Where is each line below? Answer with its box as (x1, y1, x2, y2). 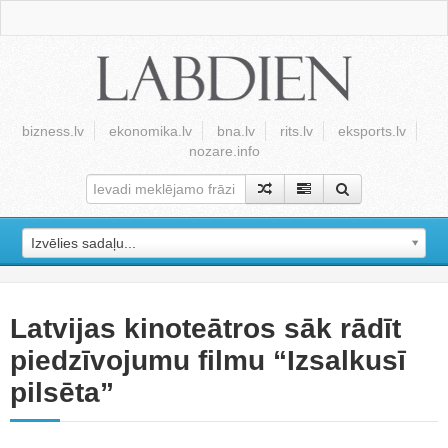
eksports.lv (337, 123, 406, 139)
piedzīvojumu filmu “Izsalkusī (10, 345, 406, 376)
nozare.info (188, 143, 260, 159)
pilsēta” (10, 377, 114, 408)
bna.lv (216, 123, 255, 139)
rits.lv (279, 123, 313, 139)
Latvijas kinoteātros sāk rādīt (10, 313, 401, 344)
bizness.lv (21, 123, 84, 139)
